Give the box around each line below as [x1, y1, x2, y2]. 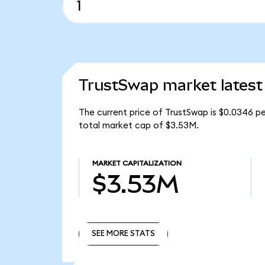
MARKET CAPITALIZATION [92, 160, 182, 167]
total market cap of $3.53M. [78, 121, 199, 131]
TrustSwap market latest [78, 76, 263, 95]
